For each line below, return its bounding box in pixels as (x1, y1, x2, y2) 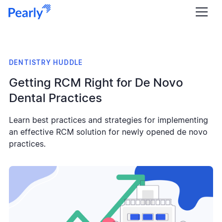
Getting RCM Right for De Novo (9, 77, 183, 89)
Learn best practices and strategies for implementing (9, 116, 208, 124)
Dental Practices (9, 92, 102, 105)
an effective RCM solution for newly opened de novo (9, 128, 208, 136)
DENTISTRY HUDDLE (9, 59, 83, 66)
